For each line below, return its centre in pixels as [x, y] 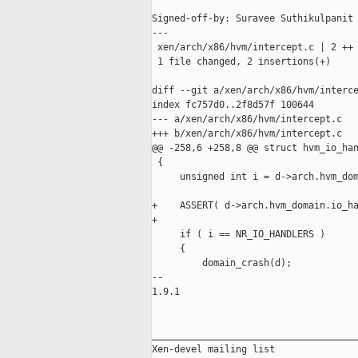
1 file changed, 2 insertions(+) [241, 62]
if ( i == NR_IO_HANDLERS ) [239, 235]
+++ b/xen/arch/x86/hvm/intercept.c [247, 134]
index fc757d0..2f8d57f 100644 [233, 105]
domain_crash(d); [222, 263]
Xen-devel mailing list [213, 350]
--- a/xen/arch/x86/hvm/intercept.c [247, 119]
